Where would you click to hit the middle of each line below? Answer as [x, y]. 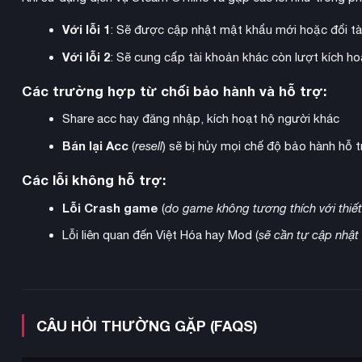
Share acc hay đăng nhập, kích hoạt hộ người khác [200, 119]
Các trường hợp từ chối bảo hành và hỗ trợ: [174, 91]
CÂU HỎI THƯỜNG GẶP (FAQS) [147, 326]
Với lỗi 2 [86, 56]
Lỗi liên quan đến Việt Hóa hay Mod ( [160, 235]
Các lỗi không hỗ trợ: [94, 181]
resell [148, 146]
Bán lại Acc [95, 146]
